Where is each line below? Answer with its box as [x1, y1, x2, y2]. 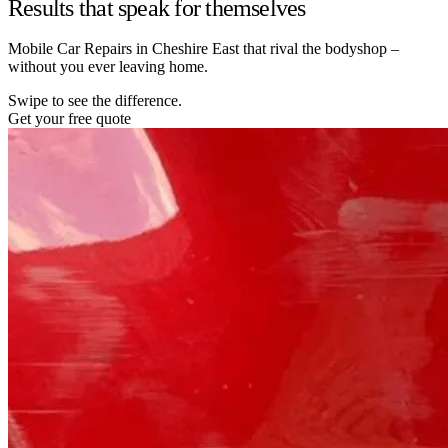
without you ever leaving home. [8, 57, 208, 75]
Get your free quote [8, 109, 131, 127]
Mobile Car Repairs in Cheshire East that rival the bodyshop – [8, 39, 399, 57]
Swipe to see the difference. [8, 91, 182, 109]
